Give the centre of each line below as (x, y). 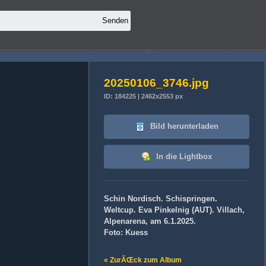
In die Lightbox (183, 156)
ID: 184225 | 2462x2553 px (143, 96)
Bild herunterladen (183, 126)
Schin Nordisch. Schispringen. (161, 199)
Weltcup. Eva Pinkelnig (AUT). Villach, (174, 210)
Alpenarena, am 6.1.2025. (150, 221)
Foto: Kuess (126, 233)
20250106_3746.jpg (156, 83)
